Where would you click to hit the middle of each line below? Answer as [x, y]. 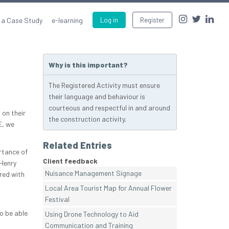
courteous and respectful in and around [109, 108]
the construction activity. [87, 119]
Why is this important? [88, 65]
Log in [109, 20]
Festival [57, 199]
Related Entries [77, 145]
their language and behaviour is [97, 97]
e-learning [67, 20]
